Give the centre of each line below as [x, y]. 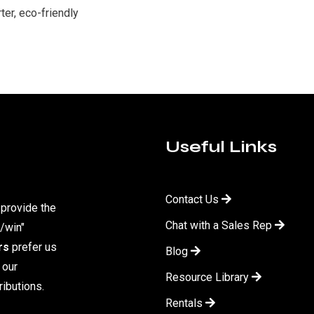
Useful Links [221, 146]
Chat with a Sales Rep [219, 225]
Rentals [184, 303]
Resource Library [207, 277]
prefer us [33, 247]
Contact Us [192, 199]
